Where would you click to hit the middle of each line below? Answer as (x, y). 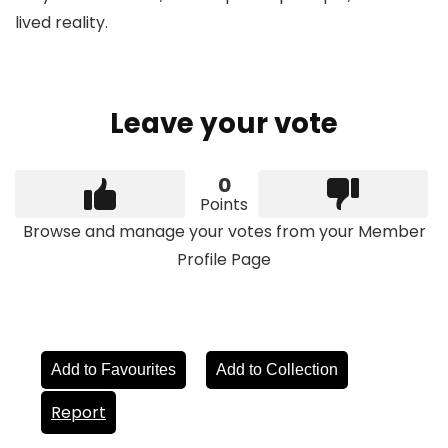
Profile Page (224, 260)
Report (78, 413)
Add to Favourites (113, 370)
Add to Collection (277, 370)
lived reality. (61, 23)
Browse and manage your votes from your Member (224, 232)
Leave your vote (224, 124)
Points (224, 205)
